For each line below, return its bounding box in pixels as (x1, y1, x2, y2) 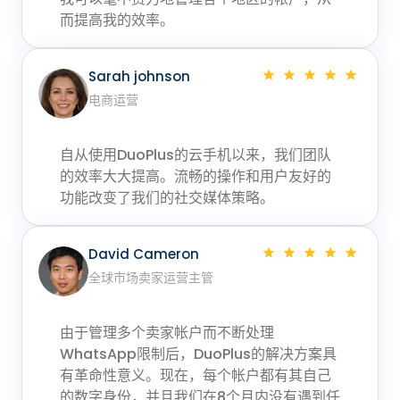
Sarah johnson (88, 66, 190, 86)
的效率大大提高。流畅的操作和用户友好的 (60, 165, 331, 187)
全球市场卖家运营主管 (88, 268, 213, 287)
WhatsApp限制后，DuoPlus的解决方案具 (60, 343, 337, 364)
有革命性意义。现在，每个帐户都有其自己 (60, 364, 331, 386)
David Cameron (88, 244, 199, 263)
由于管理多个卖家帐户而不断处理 (60, 321, 274, 343)
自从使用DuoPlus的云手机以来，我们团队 (60, 144, 331, 165)
